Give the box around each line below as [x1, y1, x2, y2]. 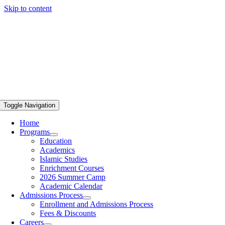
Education [40, 137, 72, 145]
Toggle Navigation [4, 101, 56, 109]
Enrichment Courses [40, 164, 104, 172]
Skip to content [4, 4, 52, 13]
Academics [40, 146, 75, 154]
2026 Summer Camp [40, 173, 106, 181]
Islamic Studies [40, 155, 88, 163]
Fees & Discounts [40, 209, 96, 217]
